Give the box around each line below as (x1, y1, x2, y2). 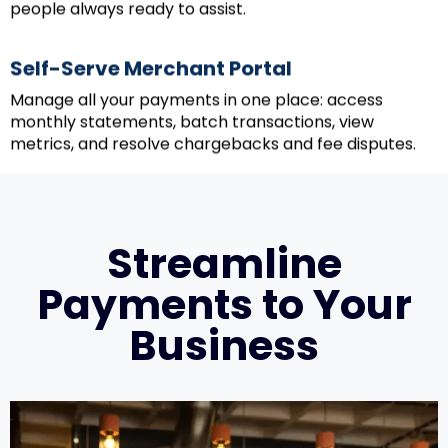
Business (129, 316, 319, 374)
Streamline (106, 234, 342, 292)
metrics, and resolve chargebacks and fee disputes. (10, 129, 416, 153)
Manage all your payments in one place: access (10, 85, 383, 109)
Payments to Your (36, 275, 412, 333)
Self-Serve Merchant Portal (10, 51, 292, 80)
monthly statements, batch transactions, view (10, 107, 374, 131)
